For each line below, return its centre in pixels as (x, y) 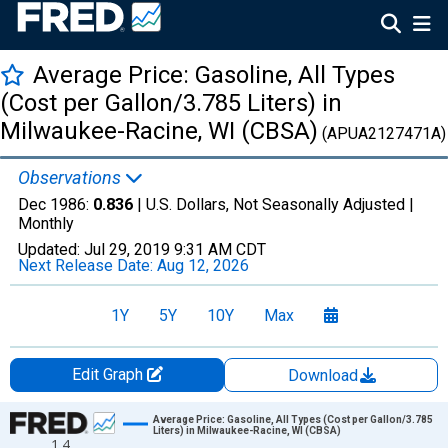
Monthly (46, 223)
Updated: (51, 249)
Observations (71, 177)
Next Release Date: (87, 265)
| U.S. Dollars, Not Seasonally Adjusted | (273, 204)
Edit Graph (109, 374)
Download (325, 375)
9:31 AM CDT (220, 249)
